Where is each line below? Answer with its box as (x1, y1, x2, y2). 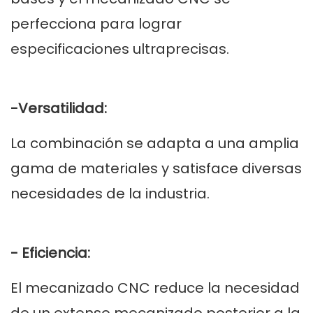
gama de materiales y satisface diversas (10, 159, 302, 179)
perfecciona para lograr (10, 14, 182, 34)
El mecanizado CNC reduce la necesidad (10, 278, 300, 298)
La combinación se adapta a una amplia (10, 133, 299, 154)
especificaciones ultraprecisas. (10, 39, 229, 59)
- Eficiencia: (10, 243, 90, 263)
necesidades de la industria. (10, 184, 210, 204)
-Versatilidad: (10, 99, 107, 119)
